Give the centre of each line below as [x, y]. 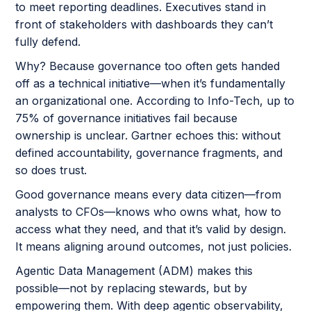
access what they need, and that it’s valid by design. [151, 229]
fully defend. [48, 41]
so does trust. [51, 170]
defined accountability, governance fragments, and [149, 152]
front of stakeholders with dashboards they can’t [144, 24]
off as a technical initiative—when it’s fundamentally [151, 83]
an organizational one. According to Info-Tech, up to [155, 100]
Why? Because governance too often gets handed [148, 66]
